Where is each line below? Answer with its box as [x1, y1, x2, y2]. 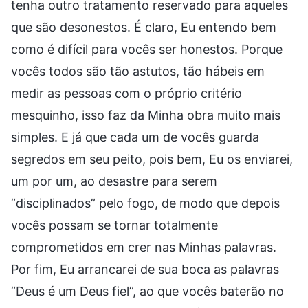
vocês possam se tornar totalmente [11, 217, 218, 232]
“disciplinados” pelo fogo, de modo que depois [11, 195, 280, 210]
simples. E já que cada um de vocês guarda [11, 129, 259, 144]
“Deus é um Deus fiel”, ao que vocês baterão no [11, 283, 284, 298]
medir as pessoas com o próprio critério [11, 85, 242, 100]
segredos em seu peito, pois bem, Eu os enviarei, [11, 151, 293, 166]
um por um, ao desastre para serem [11, 173, 217, 188]
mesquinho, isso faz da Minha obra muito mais [11, 107, 280, 122]
